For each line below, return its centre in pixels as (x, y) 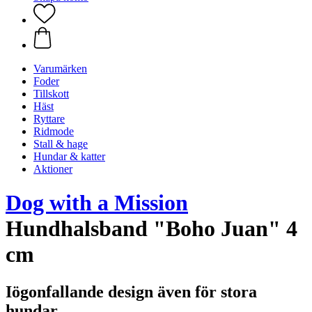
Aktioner (53, 169)
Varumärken (60, 69)
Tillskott (51, 94)
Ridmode (54, 131)
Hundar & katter (69, 156)
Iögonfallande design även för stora (131, 291)
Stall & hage (61, 144)
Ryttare (49, 119)
